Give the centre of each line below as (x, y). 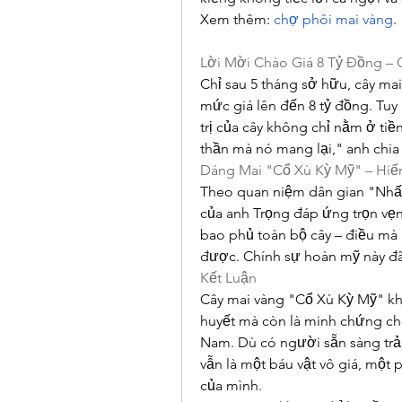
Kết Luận (228, 278)
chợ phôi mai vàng (333, 19)
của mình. (231, 385)
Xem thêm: (237, 19)
